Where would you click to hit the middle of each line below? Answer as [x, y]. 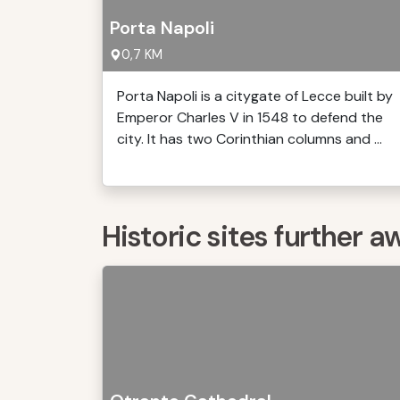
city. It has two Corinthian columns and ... [250, 139]
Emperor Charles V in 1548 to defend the [250, 117]
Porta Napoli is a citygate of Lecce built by [255, 96]
